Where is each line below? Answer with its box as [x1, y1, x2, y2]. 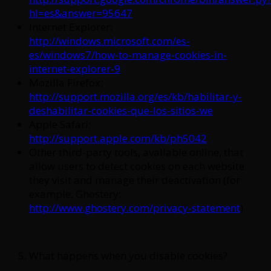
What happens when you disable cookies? [29, 248, 227, 263]
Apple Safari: [29, 117, 91, 131]
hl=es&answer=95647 [29, 5, 132, 20]
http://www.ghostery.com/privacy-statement [29, 200, 240, 215]
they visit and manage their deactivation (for [29, 172, 240, 187]
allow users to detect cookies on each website [29, 158, 244, 173]
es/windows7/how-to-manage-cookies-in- [29, 47, 227, 62]
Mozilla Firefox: [29, 75, 103, 90]
